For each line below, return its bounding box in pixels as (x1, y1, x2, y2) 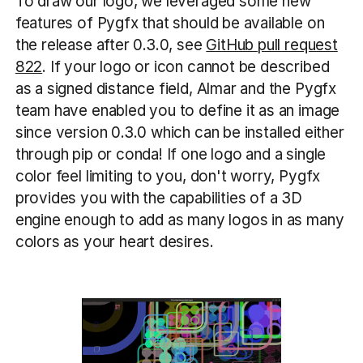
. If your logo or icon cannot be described (42, 57, 330, 76)
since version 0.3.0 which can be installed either (15, 122, 344, 142)
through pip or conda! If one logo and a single (15, 144, 327, 164)
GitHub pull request (206, 35, 338, 54)
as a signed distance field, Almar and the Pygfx (15, 79, 336, 98)
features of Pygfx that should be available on (15, 13, 325, 32)
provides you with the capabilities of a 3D (15, 188, 302, 207)
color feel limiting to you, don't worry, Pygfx (15, 166, 321, 186)
